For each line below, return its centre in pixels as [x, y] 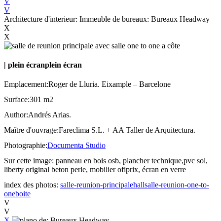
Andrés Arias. [50, 115]
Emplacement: [26, 84]
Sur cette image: [29, 161]
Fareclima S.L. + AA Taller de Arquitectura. [127, 130]
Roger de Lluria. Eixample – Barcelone [110, 84]
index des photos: [31, 185]
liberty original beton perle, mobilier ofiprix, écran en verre [95, 170]
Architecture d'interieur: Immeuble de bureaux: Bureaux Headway [107, 19]
